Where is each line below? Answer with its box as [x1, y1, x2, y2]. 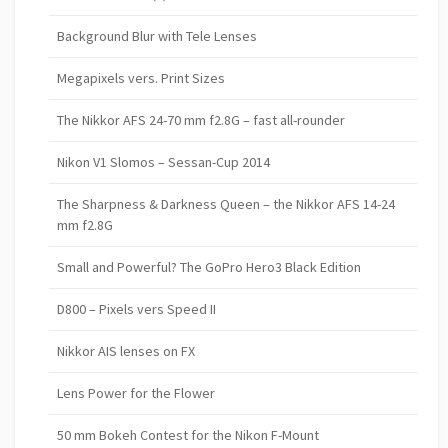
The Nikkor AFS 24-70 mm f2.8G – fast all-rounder [57, 110, 346, 129]
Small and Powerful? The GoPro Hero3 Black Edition [57, 257, 362, 276]
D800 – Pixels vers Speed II [57, 299, 217, 318]
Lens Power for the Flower [57, 383, 216, 402]
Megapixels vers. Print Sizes [57, 68, 226, 87]
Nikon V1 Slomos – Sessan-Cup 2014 [57, 152, 271, 171]
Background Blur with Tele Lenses [57, 26, 258, 45]
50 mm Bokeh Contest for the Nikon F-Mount [57, 425, 320, 444]
